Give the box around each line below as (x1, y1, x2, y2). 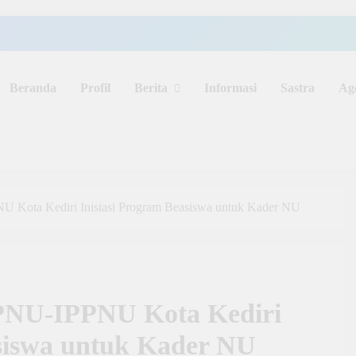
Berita (133, 81, 168, 95)
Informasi (203, 81, 257, 95)
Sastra (280, 81, 315, 95)
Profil (79, 81, 110, 95)
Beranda (9, 81, 56, 95)
